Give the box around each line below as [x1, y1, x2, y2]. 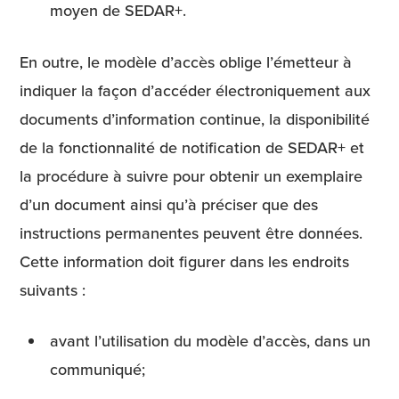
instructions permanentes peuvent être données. [20, 221, 362, 244]
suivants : [20, 278, 85, 301]
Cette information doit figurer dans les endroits [20, 249, 349, 273]
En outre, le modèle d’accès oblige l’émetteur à [20, 50, 352, 73]
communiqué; [50, 357, 146, 380]
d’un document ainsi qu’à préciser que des [20, 192, 318, 216]
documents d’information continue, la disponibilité [20, 107, 370, 130]
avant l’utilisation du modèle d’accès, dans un [50, 329, 371, 352]
